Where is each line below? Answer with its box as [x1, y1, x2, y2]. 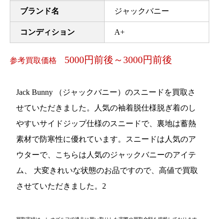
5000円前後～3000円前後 [64, 54, 172, 65]
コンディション [20, 27, 75, 36]
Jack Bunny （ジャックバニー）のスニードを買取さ [16, 88, 196, 97]
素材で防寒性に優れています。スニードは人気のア [16, 135, 197, 144]
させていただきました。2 [16, 182, 107, 191]
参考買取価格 [9, 56, 65, 65]
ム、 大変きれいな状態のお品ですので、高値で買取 [16, 166, 198, 175]
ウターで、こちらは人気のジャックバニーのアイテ [16, 151, 197, 159]
